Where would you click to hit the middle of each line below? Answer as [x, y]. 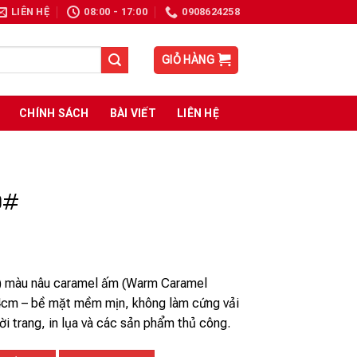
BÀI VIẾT [133, 113]
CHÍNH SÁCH [54, 113]
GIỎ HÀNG [188, 59]
